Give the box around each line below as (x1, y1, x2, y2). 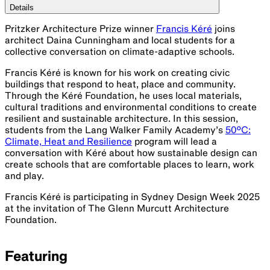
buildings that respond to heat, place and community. (5, 79, 236, 89)
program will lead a (132, 136, 217, 146)
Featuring (5, 248, 67, 263)
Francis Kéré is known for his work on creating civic (5, 67, 230, 78)
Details (10, 2, 34, 12)
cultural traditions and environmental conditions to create (5, 102, 257, 112)
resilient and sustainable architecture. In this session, (5, 113, 238, 124)
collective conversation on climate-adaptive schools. (5, 46, 234, 57)
